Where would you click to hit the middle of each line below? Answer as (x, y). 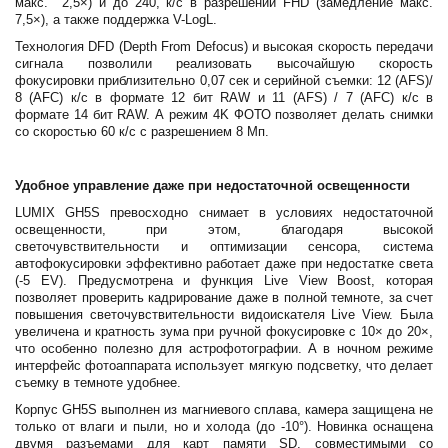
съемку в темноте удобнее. (98, 383)
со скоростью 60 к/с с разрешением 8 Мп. (142, 132)
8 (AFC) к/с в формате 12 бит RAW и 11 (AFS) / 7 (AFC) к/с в (224, 98)
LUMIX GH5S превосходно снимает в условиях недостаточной (224, 213)
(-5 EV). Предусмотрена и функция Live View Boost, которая (224, 281)
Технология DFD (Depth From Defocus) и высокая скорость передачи (224, 47)
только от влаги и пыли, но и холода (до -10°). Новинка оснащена (224, 427)
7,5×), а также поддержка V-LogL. (116, 20)
